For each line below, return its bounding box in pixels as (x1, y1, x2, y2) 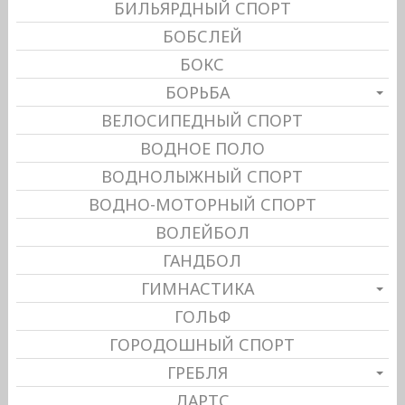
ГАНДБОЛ (163, 249, 242, 271)
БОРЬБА (165, 80, 231, 103)
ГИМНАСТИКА (141, 277, 255, 299)
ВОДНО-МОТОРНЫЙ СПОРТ (88, 193, 316, 215)
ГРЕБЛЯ (167, 361, 229, 383)
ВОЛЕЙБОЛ (155, 221, 250, 243)
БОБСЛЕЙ (162, 24, 242, 47)
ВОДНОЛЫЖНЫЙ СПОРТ (101, 165, 304, 187)
